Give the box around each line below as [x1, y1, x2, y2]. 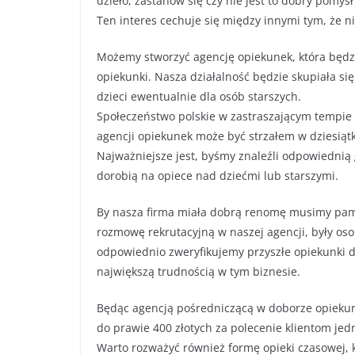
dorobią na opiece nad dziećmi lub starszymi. [97, 168, 338, 184]
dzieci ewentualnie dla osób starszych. [97, 89, 301, 105]
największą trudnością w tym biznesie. [97, 264, 300, 280]
